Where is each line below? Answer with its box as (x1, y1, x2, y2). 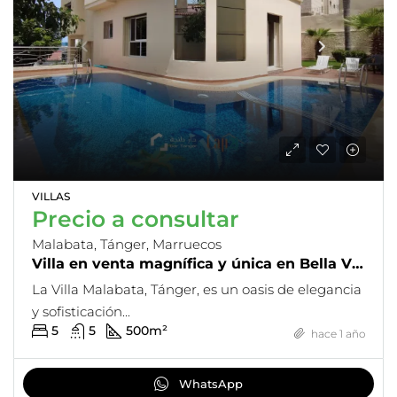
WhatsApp (179, 376, 243, 391)
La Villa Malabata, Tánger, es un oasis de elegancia (32, 280, 362, 298)
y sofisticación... (32, 302, 130, 320)
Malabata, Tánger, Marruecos (32, 235, 222, 253)
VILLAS (32, 189, 70, 203)
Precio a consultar (32, 205, 239, 232)
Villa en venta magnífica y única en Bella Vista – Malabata (352, 254, 363, 272)
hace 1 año (308, 326, 365, 340)
